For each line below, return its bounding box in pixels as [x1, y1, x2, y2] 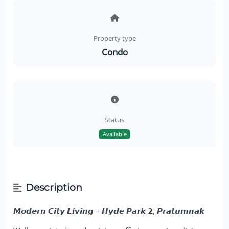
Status [105, 115, 124, 125]
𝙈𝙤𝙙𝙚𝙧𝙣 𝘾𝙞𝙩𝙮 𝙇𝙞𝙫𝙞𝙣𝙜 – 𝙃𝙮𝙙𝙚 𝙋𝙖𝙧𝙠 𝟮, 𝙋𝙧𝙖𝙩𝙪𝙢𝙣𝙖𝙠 [13, 205, 205, 216]
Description [25, 181, 82, 193]
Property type [93, 34, 136, 43]
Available [102, 130, 127, 138]
